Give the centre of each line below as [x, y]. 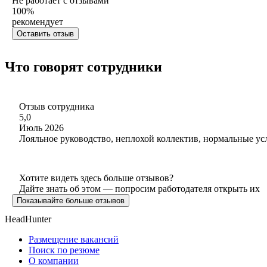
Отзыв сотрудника [57, 106]
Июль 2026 [41, 128]
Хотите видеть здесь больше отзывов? [96, 178]
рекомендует [38, 21]
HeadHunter [28, 219]
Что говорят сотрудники [83, 66]
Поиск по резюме [64, 250]
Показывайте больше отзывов [71, 200]
